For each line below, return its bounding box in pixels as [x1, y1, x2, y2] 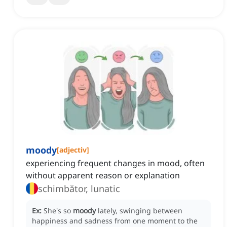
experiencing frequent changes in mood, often [26, 158, 205, 169]
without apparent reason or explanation [26, 170, 180, 181]
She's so [44, 206, 73, 216]
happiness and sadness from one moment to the [32, 216, 198, 226]
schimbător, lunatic [38, 182, 120, 195]
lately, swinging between [98, 206, 182, 216]
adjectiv [59, 145, 87, 155]
